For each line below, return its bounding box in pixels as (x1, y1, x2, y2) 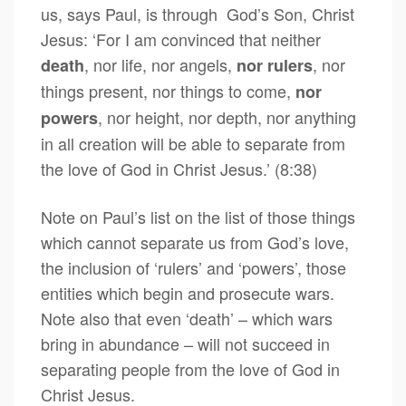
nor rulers (237, 53, 313, 77)
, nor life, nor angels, (84, 53, 237, 76)
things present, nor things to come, (41, 79, 295, 102)
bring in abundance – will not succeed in (41, 332, 330, 355)
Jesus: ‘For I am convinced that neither (41, 27, 321, 51)
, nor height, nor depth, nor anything (98, 105, 356, 129)
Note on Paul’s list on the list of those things (41, 205, 355, 228)
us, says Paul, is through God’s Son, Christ (41, 2, 354, 25)
